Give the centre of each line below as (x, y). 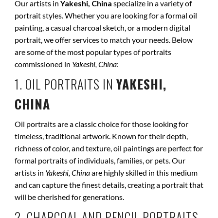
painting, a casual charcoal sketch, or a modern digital (102, 27)
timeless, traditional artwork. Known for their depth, (101, 136)
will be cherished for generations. (69, 197)
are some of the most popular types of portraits (93, 52)
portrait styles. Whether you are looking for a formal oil (106, 15)
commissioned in (43, 64)
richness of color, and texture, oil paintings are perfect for (109, 148)
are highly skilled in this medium (144, 173)
